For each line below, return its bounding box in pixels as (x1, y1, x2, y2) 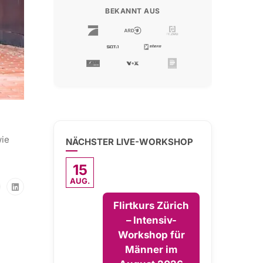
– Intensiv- (126, 214, 177, 226)
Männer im (125, 244, 177, 255)
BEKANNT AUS (105, 6, 160, 15)
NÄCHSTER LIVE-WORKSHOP (66, 136, 193, 147)
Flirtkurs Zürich (113, 200, 189, 211)
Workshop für (117, 229, 185, 241)
